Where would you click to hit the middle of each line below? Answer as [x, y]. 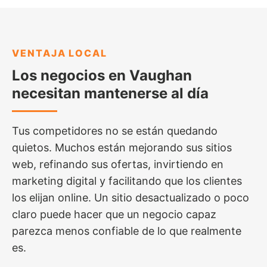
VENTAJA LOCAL [60, 53]
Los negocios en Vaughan [102, 75]
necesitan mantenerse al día [110, 93]
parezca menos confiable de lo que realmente [127, 231]
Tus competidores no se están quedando [115, 131]
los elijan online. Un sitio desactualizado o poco [131, 197]
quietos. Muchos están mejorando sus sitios [122, 147]
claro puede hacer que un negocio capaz [114, 214]
